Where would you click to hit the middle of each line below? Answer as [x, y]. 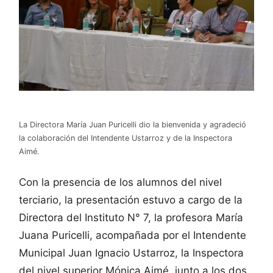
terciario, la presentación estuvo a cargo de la [131, 200]
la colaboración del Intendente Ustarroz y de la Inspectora [126, 138]
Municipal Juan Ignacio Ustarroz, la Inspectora [131, 253]
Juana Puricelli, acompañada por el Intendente [133, 236]
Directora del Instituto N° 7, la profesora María [131, 218]
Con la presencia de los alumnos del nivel [120, 183]
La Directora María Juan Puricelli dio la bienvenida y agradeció [133, 124]
